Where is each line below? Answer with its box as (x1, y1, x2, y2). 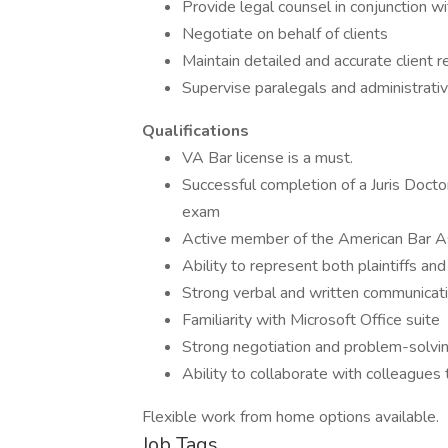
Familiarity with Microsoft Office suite (182, 309, 440, 331)
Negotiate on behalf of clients (182, 23, 388, 45)
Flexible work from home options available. (142, 406, 439, 428)
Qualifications (142, 120, 249, 142)
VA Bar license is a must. (182, 147, 353, 169)
